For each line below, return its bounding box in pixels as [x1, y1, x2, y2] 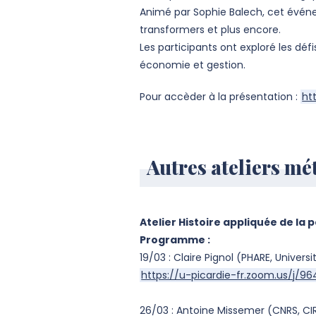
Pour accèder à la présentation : [140, 90, 301, 104]
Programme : [140, 233, 211, 247]
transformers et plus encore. [140, 23, 281, 37]
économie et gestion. [140, 58, 246, 72]
